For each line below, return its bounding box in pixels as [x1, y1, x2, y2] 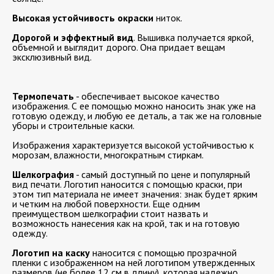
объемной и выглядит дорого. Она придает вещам [12, 40, 225, 53]
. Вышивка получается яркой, [133, 31, 253, 43]
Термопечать [12, 89, 74, 102]
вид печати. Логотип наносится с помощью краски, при [12, 177, 242, 190]
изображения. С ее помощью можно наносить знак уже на [12, 99, 256, 112]
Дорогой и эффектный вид [12, 31, 133, 43]
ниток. [154, 11, 182, 24]
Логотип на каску [12, 246, 90, 259]
